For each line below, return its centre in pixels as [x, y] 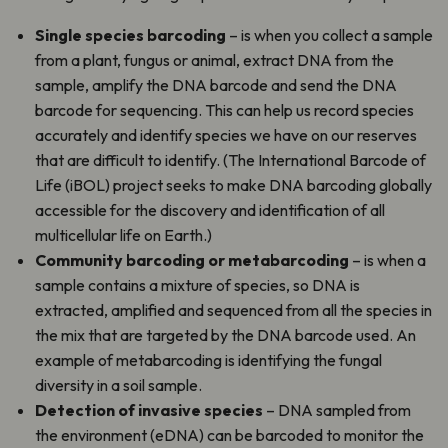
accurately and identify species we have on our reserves [226, 134]
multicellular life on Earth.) [123, 234]
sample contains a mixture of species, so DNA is [197, 284]
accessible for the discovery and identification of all [210, 209]
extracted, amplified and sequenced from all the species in [233, 309]
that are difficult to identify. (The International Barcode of [230, 159]
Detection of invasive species [149, 409]
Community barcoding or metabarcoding [192, 259]
